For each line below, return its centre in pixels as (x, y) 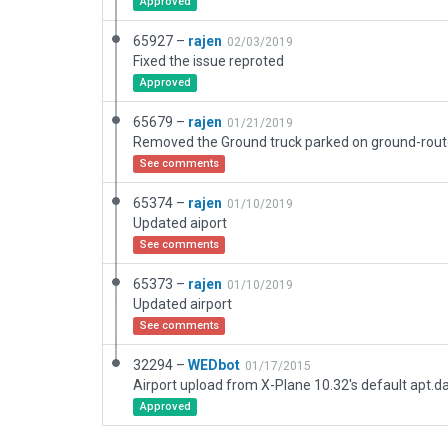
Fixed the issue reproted (208, 61)
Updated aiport (180, 223)
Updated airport (182, 304)
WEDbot (214, 365)
